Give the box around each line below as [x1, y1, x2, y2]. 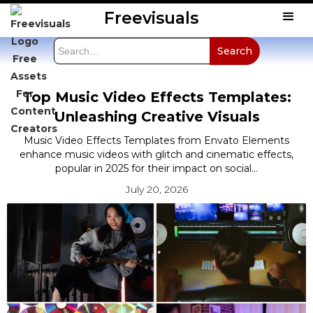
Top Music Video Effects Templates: [22, 88, 291, 105]
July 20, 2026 [125, 182, 188, 196]
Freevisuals [104, 8, 198, 28]
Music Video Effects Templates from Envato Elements [24, 133, 289, 147]
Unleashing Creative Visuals [53, 108, 260, 125]
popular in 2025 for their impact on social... [55, 161, 258, 175]
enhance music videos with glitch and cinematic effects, [20, 147, 293, 161]
